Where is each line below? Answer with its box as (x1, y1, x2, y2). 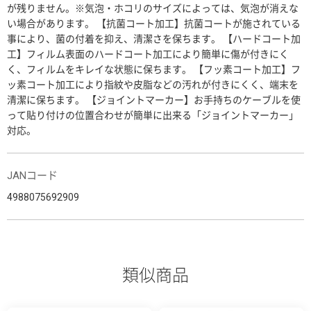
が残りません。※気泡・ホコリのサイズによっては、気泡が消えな (7, 2, 299, 14)
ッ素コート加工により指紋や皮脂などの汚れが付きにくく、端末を (7, 78, 299, 90)
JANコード (7, 169, 58, 182)
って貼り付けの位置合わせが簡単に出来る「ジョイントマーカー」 (7, 109, 299, 121)
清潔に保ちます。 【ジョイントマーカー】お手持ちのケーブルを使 (7, 94, 301, 106)
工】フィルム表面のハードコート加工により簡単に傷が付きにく (7, 48, 289, 60)
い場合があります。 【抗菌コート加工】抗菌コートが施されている (7, 17, 301, 29)
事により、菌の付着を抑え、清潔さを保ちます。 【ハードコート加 (7, 33, 301, 44)
